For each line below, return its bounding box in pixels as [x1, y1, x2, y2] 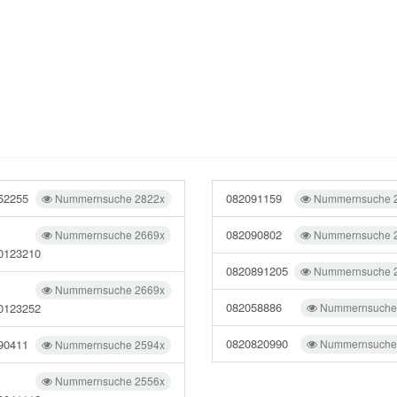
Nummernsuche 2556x [51, 373, 165, 388]
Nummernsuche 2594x [51, 337, 165, 352]
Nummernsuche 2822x [51, 191, 165, 206]
